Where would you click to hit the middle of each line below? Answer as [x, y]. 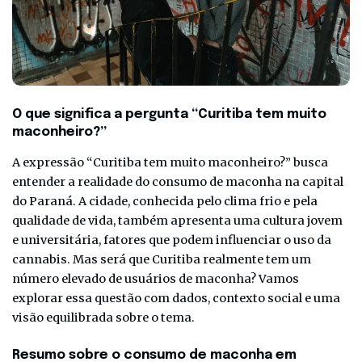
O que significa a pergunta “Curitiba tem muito [169, 114]
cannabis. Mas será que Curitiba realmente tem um [162, 259]
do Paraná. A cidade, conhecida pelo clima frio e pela [165, 201]
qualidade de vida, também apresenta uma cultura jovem [177, 220]
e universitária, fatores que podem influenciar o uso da [172, 240]
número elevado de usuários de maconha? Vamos [156, 278]
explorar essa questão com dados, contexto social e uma [176, 298]
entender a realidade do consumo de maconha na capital [178, 181]
